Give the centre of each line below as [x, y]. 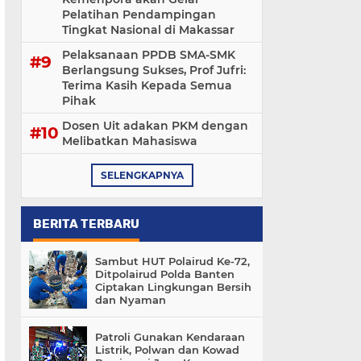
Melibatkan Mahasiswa [130, 141]
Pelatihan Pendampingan [139, 15]
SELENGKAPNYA [142, 175]
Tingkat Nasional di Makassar [148, 30]
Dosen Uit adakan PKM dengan [155, 126]
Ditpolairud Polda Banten [165, 274]
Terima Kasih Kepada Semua [147, 85]
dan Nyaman [131, 300]
